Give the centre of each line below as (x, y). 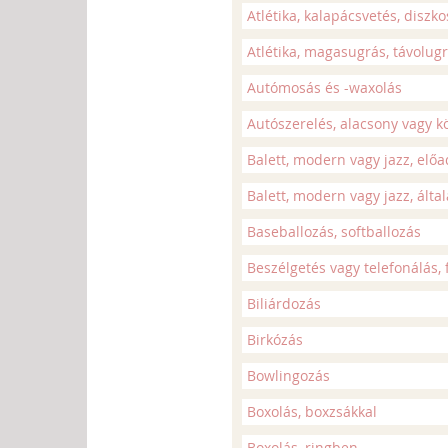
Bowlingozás (288, 375)
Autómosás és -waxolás (324, 87)
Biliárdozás (284, 303)
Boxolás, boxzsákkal (312, 411)
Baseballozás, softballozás (334, 231)
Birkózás (275, 339)
